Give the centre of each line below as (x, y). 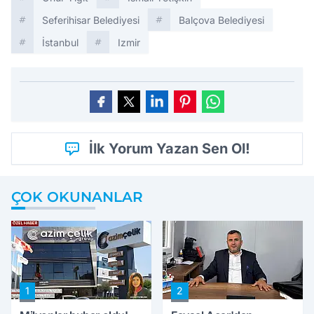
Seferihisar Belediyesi (91, 20)
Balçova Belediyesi (221, 20)
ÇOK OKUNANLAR (77, 197)
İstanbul (60, 42)
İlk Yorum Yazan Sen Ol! (170, 149)
